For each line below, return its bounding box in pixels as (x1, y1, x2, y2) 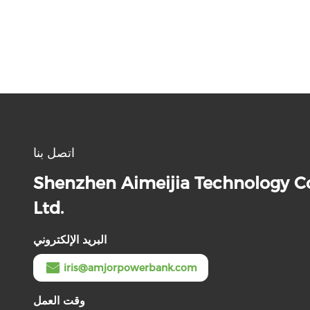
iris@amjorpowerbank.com (64, 262, 197, 274)
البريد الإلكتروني (33, 233, 107, 246)
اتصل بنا (33, 145, 75, 161)
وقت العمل (33, 294, 85, 307)
